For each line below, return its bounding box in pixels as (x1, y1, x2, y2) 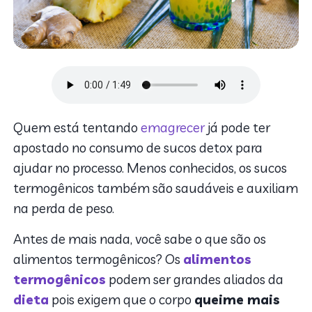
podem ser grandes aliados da (106, 271, 284, 288)
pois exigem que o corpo (49, 291, 195, 309)
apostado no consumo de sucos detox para (13, 139, 263, 157)
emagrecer (141, 119, 205, 136)
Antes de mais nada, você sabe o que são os (13, 231, 267, 248)
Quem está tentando (13, 119, 141, 136)
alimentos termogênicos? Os (13, 251, 184, 268)
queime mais (194, 291, 281, 309)
